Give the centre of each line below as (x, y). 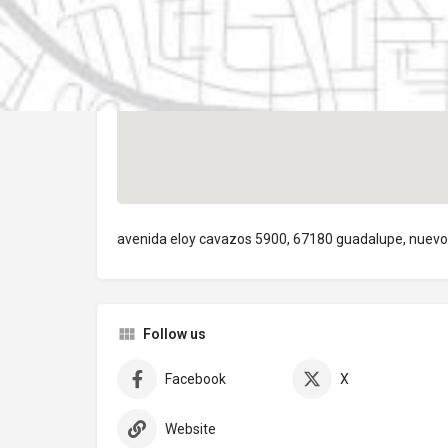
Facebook (195, 379)
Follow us (174, 334)
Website (190, 429)
